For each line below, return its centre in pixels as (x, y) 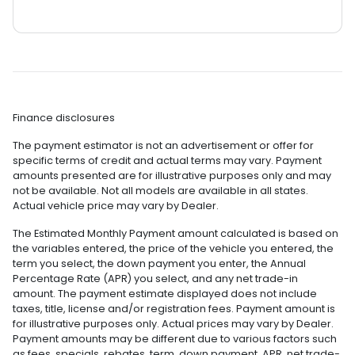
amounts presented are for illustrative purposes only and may (172, 176)
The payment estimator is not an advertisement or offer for (163, 146)
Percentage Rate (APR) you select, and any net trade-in (155, 279)
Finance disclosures (64, 118)
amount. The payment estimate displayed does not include (165, 294)
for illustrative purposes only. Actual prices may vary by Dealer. (173, 324)
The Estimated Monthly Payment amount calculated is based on (176, 234)
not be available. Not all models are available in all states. (160, 191)
